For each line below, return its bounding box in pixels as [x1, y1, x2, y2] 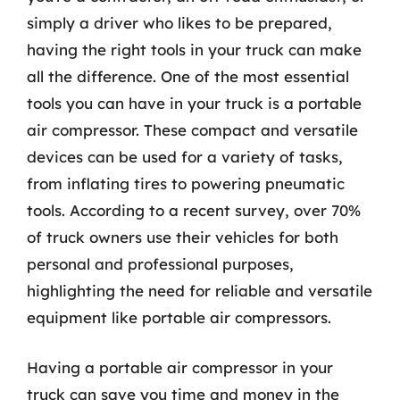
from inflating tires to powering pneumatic [27, 174, 345, 193]
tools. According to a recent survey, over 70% [27, 201, 361, 220]
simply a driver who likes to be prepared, [27, 13, 332, 32]
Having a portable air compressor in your [27, 357, 333, 377]
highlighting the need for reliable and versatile [27, 281, 372, 300]
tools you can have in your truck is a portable [27, 94, 362, 112]
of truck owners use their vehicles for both [27, 228, 338, 246]
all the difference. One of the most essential [27, 67, 349, 86]
